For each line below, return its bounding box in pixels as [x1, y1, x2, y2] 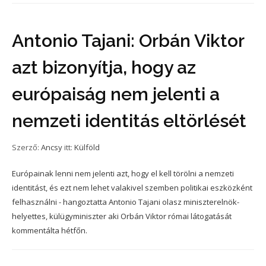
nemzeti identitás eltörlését [12, 110, 246, 131]
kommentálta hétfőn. [12, 225, 87, 236]
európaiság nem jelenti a [12, 84, 220, 104]
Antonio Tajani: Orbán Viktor [12, 30, 244, 51]
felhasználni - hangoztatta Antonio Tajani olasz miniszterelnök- [12, 197, 239, 207]
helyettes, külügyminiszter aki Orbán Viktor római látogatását [12, 211, 232, 221]
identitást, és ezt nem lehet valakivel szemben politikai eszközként [12, 182, 252, 193]
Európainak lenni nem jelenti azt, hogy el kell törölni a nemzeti [12, 168, 234, 179]
